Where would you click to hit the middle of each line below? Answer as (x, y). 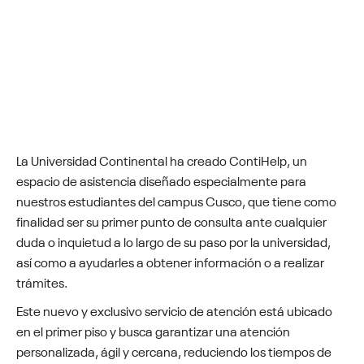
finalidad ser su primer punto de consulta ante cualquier (171, 220)
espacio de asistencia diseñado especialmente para (161, 180)
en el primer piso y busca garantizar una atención (153, 330)
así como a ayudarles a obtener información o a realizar (170, 261)
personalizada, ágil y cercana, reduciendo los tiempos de (174, 350)
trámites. (42, 281)
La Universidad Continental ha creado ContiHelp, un (162, 159)
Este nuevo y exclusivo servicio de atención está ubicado (174, 310)
